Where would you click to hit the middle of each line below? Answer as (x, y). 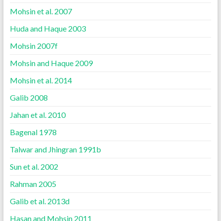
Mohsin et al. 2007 (41, 11)
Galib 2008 (29, 97)
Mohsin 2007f (34, 46)
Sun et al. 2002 (34, 166)
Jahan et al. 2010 (37, 115)
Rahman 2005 (33, 184)
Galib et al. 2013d (39, 201)
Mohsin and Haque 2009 (51, 63)
